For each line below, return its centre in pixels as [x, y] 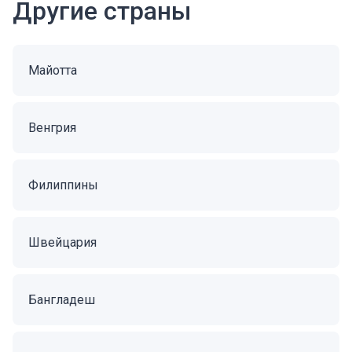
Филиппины [63, 185]
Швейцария [62, 242]
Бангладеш [62, 300]
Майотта [53, 70]
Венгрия [52, 128]
